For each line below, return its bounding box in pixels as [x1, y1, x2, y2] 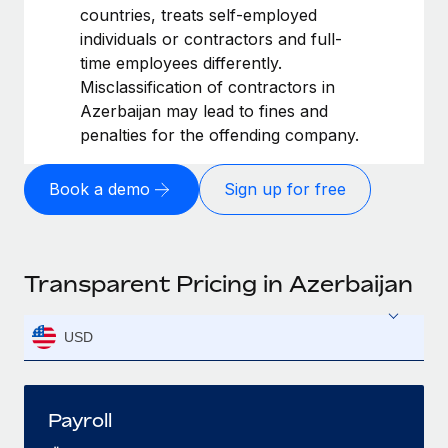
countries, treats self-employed [80, 4, 317, 25]
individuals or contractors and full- [80, 28, 342, 49]
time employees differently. [80, 52, 282, 73]
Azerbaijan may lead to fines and [80, 100, 328, 121]
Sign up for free [224, 179, 346, 200]
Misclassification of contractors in [80, 76, 335, 97]
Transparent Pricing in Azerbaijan [24, 270, 413, 297]
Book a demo [49, 179, 150, 200]
